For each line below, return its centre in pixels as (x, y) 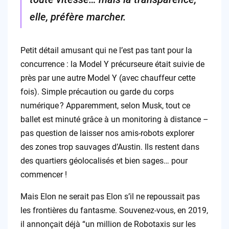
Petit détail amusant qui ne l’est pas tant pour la (106, 50)
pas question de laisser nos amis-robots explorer (107, 133)
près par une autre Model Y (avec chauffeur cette (108, 78)
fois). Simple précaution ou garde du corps (97, 91)
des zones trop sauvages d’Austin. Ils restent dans (110, 147)
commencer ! (43, 174)
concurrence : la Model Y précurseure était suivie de (112, 64)
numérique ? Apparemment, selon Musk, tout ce (105, 105)
